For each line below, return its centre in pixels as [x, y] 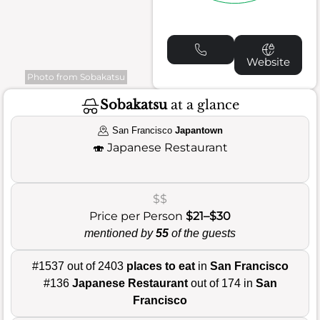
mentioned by [120, 233]
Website [269, 61]
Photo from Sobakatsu [76, 76]
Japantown [199, 130]
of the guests [202, 233]
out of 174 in [221, 283]
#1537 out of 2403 [79, 266]
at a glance [203, 105]
